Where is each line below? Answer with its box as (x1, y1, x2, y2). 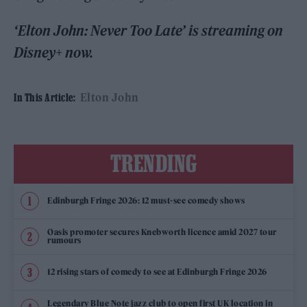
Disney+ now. (14, 43, 94, 61)
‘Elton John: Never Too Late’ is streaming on (14, 21, 284, 39)
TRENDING (110, 149, 197, 176)
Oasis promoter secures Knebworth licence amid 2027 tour (47, 227, 277, 238)
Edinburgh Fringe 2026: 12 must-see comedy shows (47, 195, 245, 206)
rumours (47, 235, 82, 246)
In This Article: (14, 90, 75, 103)
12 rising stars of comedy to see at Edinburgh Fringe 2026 (47, 267, 267, 278)
